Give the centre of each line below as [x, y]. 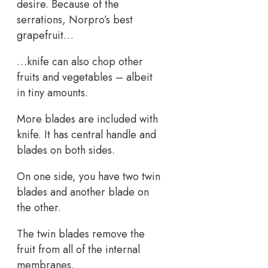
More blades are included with [87, 119]
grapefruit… [45, 35]
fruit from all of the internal [78, 249]
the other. [39, 207]
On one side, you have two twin [89, 176]
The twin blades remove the [81, 234]
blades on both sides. [66, 150]
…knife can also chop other [80, 61]
